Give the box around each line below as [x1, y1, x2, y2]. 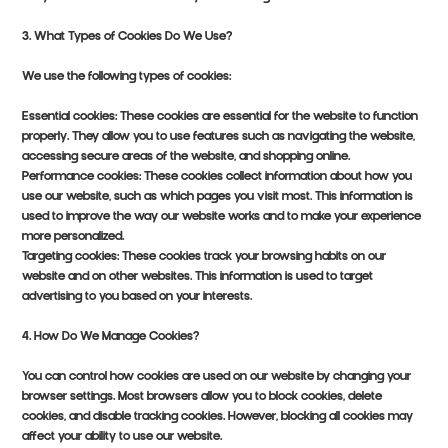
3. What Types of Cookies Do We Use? [22, 31, 233, 44]
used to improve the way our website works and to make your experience [22, 211, 422, 224]
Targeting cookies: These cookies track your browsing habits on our [22, 251, 387, 264]
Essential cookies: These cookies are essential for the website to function [22, 111, 419, 124]
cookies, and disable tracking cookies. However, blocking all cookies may [22, 411, 414, 424]
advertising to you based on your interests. [22, 291, 253, 304]
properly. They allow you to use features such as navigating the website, [22, 131, 416, 144]
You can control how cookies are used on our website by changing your [22, 371, 412, 384]
